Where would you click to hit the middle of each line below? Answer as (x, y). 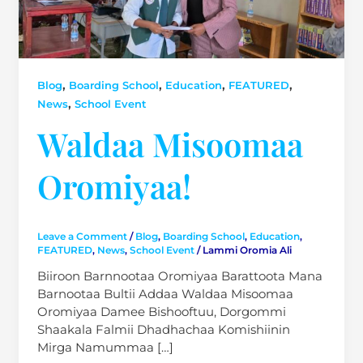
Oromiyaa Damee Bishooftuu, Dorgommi (161, 312)
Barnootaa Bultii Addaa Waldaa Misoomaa (165, 294)
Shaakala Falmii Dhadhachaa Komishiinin (163, 330)
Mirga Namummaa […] (105, 348)
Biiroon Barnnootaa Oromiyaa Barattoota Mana (179, 276)
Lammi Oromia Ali (247, 251)
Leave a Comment (82, 237)
